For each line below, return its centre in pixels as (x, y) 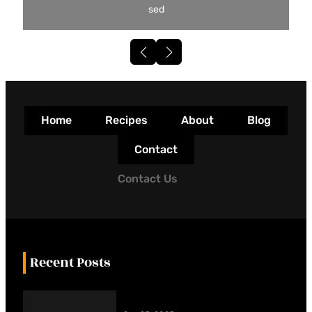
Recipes (126, 120)
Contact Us (148, 179)
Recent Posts (70, 263)
